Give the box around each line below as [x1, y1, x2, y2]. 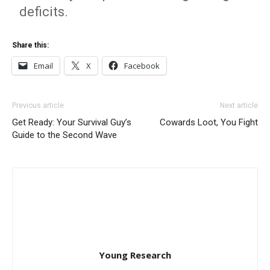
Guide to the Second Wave [12, 130, 117, 140]
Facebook [124, 60, 160, 71]
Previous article [12, 101, 64, 110]
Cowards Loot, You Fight [160, 117, 258, 128]
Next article [220, 101, 258, 110]
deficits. [19, 4, 69, 19]
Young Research [99, 249, 171, 261]
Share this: [12, 41, 49, 49]
